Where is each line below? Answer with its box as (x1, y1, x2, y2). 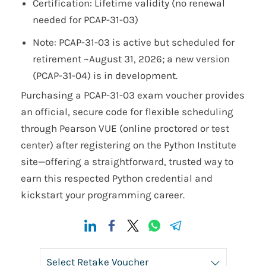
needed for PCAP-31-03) (33, 14, 138, 26)
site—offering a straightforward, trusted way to (21, 156, 233, 168)
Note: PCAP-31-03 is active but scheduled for (33, 36, 235, 49)
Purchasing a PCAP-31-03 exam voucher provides (21, 89, 245, 102)
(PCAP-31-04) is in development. (33, 69, 178, 82)
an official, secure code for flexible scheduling (21, 106, 233, 118)
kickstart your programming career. (21, 189, 185, 201)
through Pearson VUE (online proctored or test (21, 122, 229, 135)
